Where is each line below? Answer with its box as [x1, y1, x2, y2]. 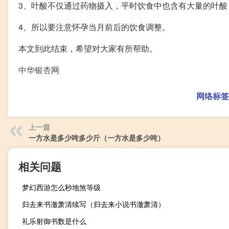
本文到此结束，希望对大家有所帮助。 [18, 42, 157, 54]
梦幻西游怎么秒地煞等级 [22, 181, 101, 192]
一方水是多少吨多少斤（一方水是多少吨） [29, 132, 165, 143]
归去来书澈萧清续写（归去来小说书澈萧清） [22, 198, 165, 209]
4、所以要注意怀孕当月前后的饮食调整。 [18, 20, 170, 33]
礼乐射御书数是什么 [22, 215, 86, 226]
